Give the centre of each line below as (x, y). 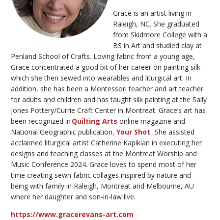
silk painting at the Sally (170, 99)
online (129, 121)
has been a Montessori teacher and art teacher (128, 88)
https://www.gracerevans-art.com (72, 214)
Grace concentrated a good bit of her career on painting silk (106, 67)
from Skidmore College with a (160, 34)
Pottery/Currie (52, 110)
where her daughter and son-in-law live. (74, 196)
